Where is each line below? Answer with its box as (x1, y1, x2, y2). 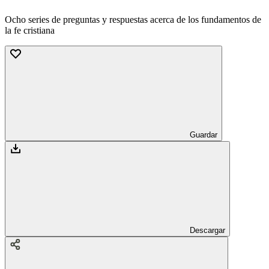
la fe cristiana (5, 25, 55, 35)
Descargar (190, 225, 225, 235)
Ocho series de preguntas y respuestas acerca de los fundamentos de (5, 14, 261, 25)
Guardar (190, 130, 217, 139)
